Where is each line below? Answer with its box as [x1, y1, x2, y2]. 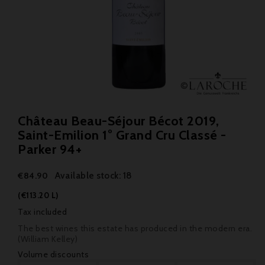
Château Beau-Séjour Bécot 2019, [18, 113, 219, 129]
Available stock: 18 [55, 170, 132, 181]
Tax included [18, 206, 67, 217]
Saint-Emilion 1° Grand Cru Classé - [18, 127, 227, 143]
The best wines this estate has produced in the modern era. [18, 223, 252, 234]
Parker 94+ [18, 141, 82, 157]
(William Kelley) [18, 234, 77, 244]
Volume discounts [18, 249, 89, 260]
